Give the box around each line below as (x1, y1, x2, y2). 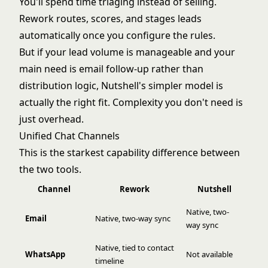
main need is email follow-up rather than (19, 62, 203, 75)
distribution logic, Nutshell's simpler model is (19, 78, 223, 92)
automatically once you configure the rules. (19, 28, 215, 42)
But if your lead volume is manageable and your (19, 45, 235, 59)
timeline (95, 255, 124, 266)
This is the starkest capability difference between (19, 145, 240, 159)
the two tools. (19, 162, 81, 176)
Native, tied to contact (95, 242, 174, 253)
